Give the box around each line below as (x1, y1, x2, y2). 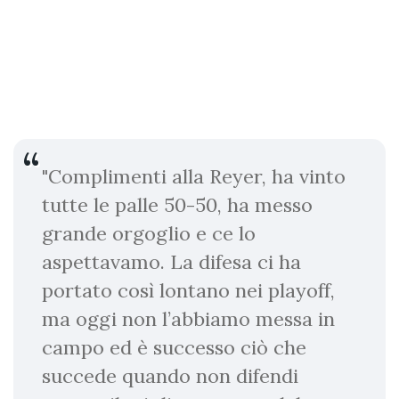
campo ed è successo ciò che (42, 334, 306, 360)
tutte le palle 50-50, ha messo (42, 191, 313, 217)
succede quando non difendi (42, 362, 298, 388)
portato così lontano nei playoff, (42, 277, 335, 303)
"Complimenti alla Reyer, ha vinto (42, 163, 346, 189)
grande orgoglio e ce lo (42, 220, 256, 246)
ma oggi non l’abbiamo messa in (42, 305, 335, 331)
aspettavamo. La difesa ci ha (42, 248, 301, 274)
